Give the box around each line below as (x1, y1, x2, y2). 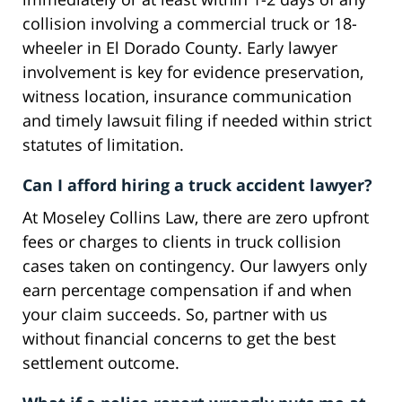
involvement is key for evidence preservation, (22, 61, 363, 83)
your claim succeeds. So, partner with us (22, 303, 328, 326)
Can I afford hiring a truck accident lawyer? (22, 174, 372, 197)
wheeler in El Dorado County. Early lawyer (22, 37, 337, 59)
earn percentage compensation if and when (22, 279, 352, 301)
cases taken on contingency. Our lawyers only (22, 255, 367, 277)
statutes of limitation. (22, 134, 184, 156)
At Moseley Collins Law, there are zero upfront (22, 206, 369, 229)
